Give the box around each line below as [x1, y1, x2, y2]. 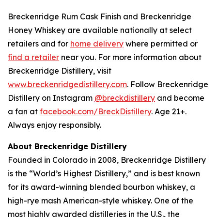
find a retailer [8, 52, 59, 62]
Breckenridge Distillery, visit [8, 66, 111, 76]
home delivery [70, 39, 124, 49]
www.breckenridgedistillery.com [8, 79, 127, 90]
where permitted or [124, 39, 198, 49]
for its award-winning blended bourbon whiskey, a [8, 182, 195, 192]
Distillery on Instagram [8, 93, 94, 103]
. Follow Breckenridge [127, 79, 208, 90]
